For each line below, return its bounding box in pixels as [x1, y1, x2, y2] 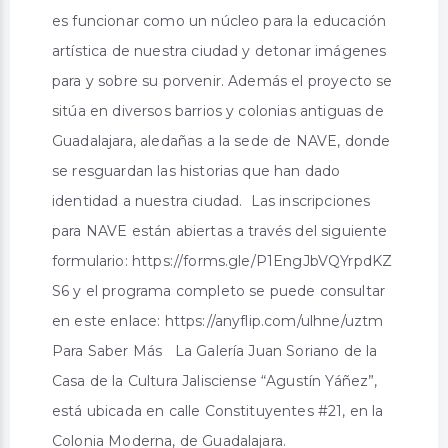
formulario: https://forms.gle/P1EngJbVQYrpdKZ [52, 251, 393, 270]
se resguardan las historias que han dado [52, 161, 341, 180]
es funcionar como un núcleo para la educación [52, 11, 387, 30]
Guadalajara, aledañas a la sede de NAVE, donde [52, 131, 391, 150]
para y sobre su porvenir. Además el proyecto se [52, 71, 393, 90]
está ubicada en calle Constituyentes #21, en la [52, 401, 384, 420]
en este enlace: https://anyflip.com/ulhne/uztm [52, 311, 396, 330]
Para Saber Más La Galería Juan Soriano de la [52, 341, 378, 360]
